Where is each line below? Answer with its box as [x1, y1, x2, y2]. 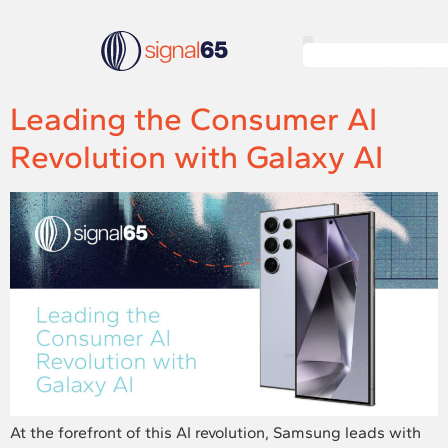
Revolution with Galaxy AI [10, 138, 383, 176]
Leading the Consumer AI [10, 100, 377, 138]
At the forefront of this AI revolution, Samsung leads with [10, 423, 421, 443]
